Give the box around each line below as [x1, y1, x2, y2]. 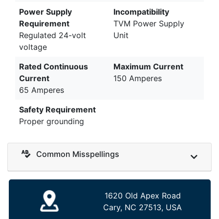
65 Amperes [19, 85, 64, 95]
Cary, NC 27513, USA [103, 202, 182, 213]
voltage [19, 42, 47, 52]
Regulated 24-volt [19, 30, 86, 40]
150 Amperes [113, 73, 162, 83]
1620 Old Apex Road [104, 191, 181, 201]
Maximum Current [113, 61, 183, 71]
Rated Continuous [19, 61, 88, 71]
